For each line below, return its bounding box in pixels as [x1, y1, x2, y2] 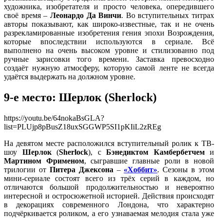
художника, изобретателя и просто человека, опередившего [4, 2, 214, 11]
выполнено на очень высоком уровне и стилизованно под [4, 46, 214, 55]
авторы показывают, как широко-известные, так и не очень [4, 20, 214, 29]
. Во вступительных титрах [121, 11, 214, 20]
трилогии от [4, 165, 50, 174]
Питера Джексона [49, 165, 113, 174]
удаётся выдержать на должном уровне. [4, 73, 135, 81]
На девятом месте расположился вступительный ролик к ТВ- [4, 139, 214, 148]
